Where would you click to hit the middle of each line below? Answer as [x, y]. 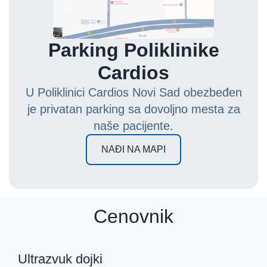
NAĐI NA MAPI [133, 149]
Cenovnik [133, 216]
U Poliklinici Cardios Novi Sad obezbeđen [133, 92]
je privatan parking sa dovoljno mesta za [133, 109]
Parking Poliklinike [133, 50]
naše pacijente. [133, 125]
